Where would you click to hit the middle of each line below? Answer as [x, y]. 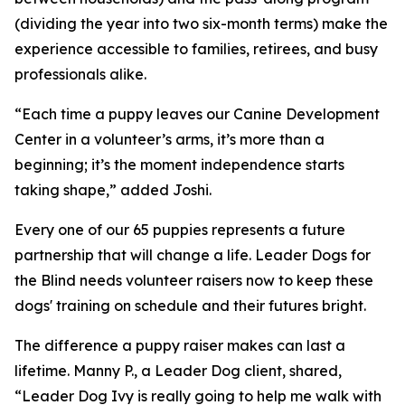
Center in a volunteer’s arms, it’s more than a [170, 140]
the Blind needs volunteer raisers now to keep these [194, 281]
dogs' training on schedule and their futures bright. [190, 306]
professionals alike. [80, 75]
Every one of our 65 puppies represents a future [180, 230]
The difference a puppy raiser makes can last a [180, 346]
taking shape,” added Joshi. [113, 190]
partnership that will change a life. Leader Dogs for [193, 255]
